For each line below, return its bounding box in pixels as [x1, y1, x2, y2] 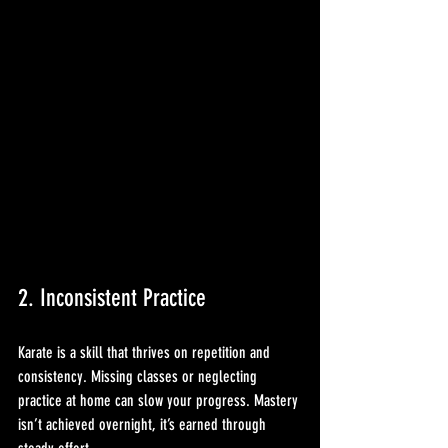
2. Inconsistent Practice [18, 283, 206, 312]
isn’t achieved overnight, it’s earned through [18, 414, 270, 434]
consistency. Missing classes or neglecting [18, 366, 261, 386]
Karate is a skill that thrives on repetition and [18, 342, 274, 362]
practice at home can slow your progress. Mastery [18, 390, 302, 410]
